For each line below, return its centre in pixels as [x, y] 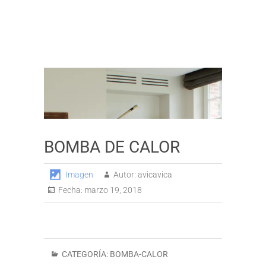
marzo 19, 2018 [112, 190]
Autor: [125, 174]
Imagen [79, 174]
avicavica [154, 174]
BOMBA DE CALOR [112, 147]
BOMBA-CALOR [139, 254]
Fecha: [70, 190]
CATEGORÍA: [85, 254]
